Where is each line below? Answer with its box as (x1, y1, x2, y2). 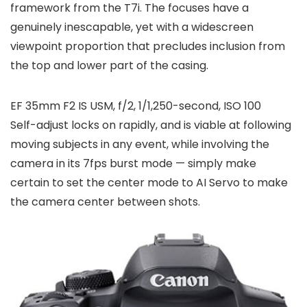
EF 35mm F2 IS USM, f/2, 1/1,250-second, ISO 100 (10, 97, 261, 114)
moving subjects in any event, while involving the (10, 136, 269, 152)
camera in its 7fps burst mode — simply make (10, 155, 256, 171)
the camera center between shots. (10, 193, 200, 210)
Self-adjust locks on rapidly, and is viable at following (10, 116, 291, 133)
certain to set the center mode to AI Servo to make (10, 174, 288, 191)
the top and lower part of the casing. (10, 57, 208, 73)
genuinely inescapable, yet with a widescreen (10, 19, 254, 35)
